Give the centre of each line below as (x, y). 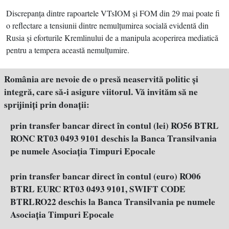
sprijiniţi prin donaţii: (47, 105)
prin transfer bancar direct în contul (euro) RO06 (106, 176)
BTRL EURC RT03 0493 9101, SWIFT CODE (98, 189)
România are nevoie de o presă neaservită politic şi (101, 79)
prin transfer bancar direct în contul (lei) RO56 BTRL (114, 125)
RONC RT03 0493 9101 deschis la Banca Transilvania (113, 138)
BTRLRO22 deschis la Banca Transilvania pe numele (113, 202)
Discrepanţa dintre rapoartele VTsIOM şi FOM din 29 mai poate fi (113, 13)
